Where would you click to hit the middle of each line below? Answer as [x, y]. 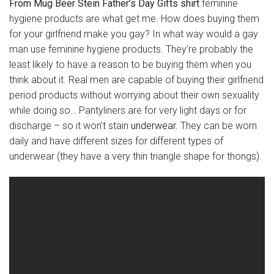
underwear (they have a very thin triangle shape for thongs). [135, 157]
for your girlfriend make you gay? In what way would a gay [134, 34]
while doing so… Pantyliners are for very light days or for [128, 111]
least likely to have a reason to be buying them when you [130, 65]
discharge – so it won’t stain [70, 126]
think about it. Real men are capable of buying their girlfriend [136, 80]
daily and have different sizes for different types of [116, 141]
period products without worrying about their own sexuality [134, 95]
